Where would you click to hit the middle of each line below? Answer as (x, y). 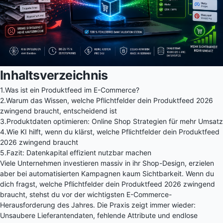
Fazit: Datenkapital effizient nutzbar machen (79, 153)
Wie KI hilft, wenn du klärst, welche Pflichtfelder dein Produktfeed (113, 132)
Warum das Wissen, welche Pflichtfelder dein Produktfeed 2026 (110, 100)
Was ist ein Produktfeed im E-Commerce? (72, 90)
